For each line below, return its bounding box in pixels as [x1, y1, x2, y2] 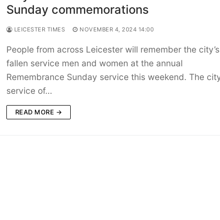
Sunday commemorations [6, 2, 149, 17]
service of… [6, 85, 52, 96]
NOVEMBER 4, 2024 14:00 [80, 26, 154, 33]
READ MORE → [15, 108, 62, 116]
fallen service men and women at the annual [6, 58, 183, 69]
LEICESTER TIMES [12, 26, 65, 33]
